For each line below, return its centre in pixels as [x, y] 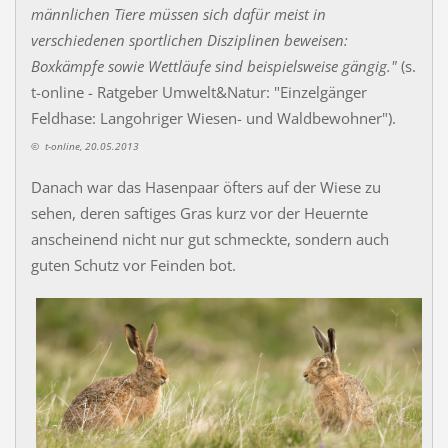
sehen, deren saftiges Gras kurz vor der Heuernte [199, 213]
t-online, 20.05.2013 [90, 146]
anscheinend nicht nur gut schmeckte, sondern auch [209, 239]
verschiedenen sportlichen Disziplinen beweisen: [189, 40]
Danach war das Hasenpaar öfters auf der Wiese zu [205, 187]
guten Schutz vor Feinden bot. [133, 265]
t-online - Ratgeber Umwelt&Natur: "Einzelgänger [198, 92]
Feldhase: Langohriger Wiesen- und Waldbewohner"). [223, 118]
